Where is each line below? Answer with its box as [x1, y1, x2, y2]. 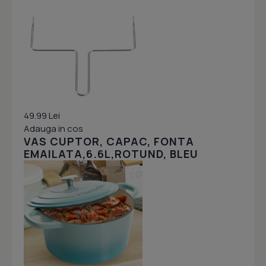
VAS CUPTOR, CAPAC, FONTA [24, 134, 194, 148]
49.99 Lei [24, 109, 60, 122]
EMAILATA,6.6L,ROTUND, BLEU [24, 147, 198, 161]
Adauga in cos [24, 122, 83, 135]
